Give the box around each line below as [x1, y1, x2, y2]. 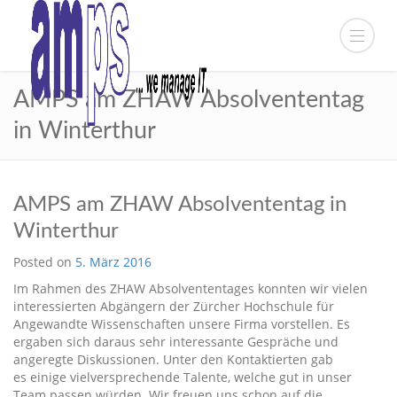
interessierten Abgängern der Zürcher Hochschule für [13, 298, 334, 315]
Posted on [13, 253, 75, 270]
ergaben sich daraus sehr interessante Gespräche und [13, 333, 339, 350]
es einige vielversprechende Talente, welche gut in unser [13, 369, 352, 385]
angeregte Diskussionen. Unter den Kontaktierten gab [13, 351, 333, 368]
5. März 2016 [75, 253, 152, 270]
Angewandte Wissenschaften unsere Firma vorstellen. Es [13, 315, 350, 332]
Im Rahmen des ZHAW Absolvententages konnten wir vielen [13, 280, 368, 297]
